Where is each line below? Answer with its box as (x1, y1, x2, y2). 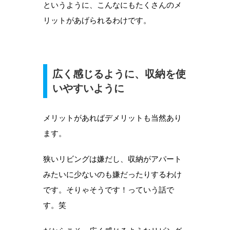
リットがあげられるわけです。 (43, 15, 151, 26)
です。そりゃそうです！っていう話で (43, 185, 174, 195)
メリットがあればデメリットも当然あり (43, 113, 182, 123)
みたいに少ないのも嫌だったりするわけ (43, 169, 182, 180)
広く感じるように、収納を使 (52, 68, 186, 80)
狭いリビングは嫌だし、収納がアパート (43, 154, 182, 164)
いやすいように (52, 83, 124, 94)
